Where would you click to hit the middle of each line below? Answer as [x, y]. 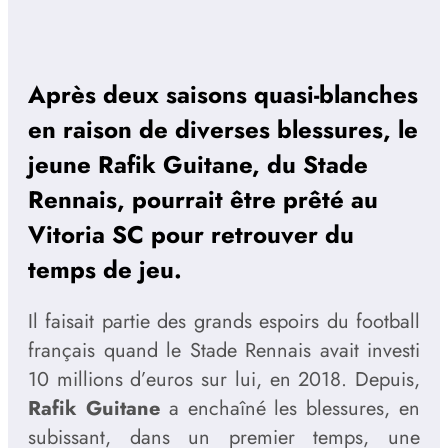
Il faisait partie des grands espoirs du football [224, 322]
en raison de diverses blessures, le [223, 130]
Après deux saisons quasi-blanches [223, 95]
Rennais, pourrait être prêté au [203, 200]
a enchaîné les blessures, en [290, 409]
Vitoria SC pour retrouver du [191, 235]
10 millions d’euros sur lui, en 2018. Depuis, [224, 380]
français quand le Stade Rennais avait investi [224, 351]
